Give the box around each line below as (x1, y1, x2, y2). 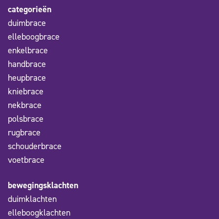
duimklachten (8, 193, 57, 205)
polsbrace (8, 113, 44, 125)
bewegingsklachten (8, 179, 78, 192)
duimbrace (8, 17, 46, 29)
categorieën (8, 3, 51, 16)
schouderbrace (8, 140, 62, 153)
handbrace (8, 58, 46, 70)
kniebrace (8, 86, 44, 98)
